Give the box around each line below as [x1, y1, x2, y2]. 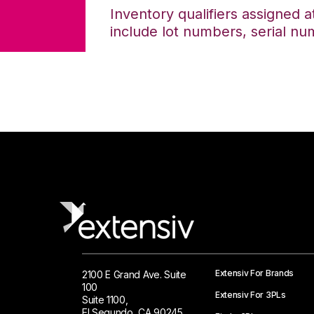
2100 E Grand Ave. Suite [82, 268, 186, 280]
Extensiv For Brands [215, 268, 294, 278]
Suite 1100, [82, 294, 128, 306]
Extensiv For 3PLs [215, 289, 286, 300]
